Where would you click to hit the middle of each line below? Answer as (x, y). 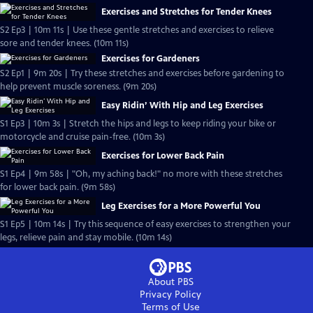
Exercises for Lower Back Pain (163, 156)
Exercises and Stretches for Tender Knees (187, 12)
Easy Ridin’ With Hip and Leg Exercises (182, 105)
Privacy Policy (170, 294)
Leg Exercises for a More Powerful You (181, 206)
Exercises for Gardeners (151, 59)
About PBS (170, 282)
